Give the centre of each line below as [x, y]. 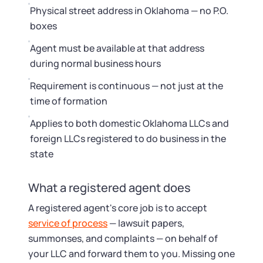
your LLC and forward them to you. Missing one [131, 254]
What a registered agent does [109, 188]
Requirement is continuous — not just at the [127, 86]
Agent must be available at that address [117, 48]
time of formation [69, 101]
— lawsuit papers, [146, 223]
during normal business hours [95, 63]
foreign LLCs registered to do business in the [128, 139]
